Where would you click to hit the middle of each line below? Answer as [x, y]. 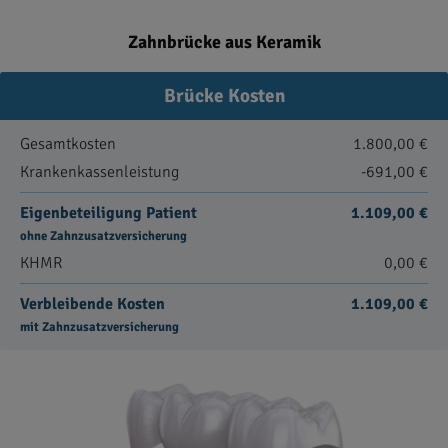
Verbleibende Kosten [92, 304]
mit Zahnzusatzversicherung [99, 327]
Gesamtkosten [68, 144]
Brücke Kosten [224, 96]
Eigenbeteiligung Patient [108, 213]
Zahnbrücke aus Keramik [224, 42]
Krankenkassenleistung [99, 172]
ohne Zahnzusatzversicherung [103, 236]
